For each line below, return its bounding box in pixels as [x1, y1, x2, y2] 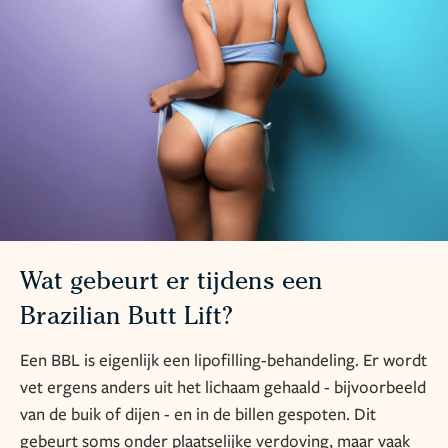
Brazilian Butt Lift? [20, 306, 233, 332]
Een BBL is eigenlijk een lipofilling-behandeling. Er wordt [20, 348, 427, 372]
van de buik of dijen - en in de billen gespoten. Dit [20, 402, 376, 426]
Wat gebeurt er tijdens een [20, 271, 323, 297]
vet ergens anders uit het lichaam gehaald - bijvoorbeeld [20, 375, 426, 399]
